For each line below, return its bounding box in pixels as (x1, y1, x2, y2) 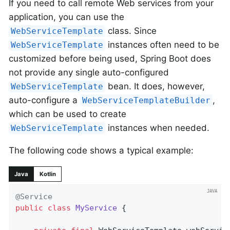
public (15, 203, 44, 213)
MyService (75, 203, 118, 213)
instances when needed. (105, 123, 210, 133)
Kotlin (39, 170, 56, 178)
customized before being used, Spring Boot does (9, 53, 211, 64)
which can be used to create (9, 109, 126, 120)
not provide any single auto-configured (9, 67, 169, 78)
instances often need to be (105, 40, 220, 50)
